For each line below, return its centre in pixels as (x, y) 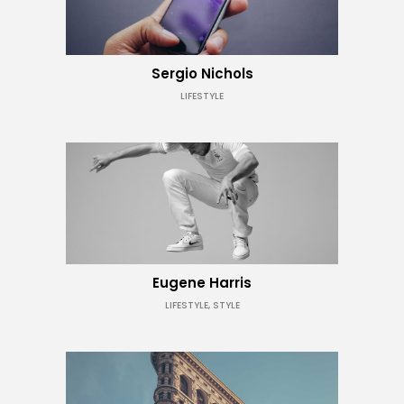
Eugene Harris (202, 283)
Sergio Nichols (202, 73)
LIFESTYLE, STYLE (202, 305)
